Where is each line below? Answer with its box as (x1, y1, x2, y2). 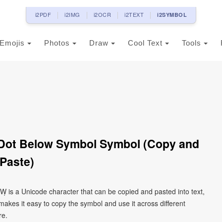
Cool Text (128, 39, 165, 47)
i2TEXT (124, 10, 144, 18)
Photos (44, 39, 72, 47)
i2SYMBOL (157, 11, 187, 18)
